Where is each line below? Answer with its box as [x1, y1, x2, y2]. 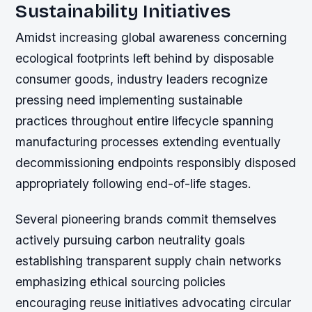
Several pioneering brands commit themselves [15, 211, 277, 226]
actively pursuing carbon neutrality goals [15, 232, 246, 247]
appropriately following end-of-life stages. [15, 175, 252, 191]
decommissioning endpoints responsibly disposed [15, 155, 297, 170]
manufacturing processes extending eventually [15, 134, 281, 149]
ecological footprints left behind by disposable [15, 50, 274, 65]
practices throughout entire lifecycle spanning [15, 113, 274, 128]
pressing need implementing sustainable [15, 92, 243, 107]
